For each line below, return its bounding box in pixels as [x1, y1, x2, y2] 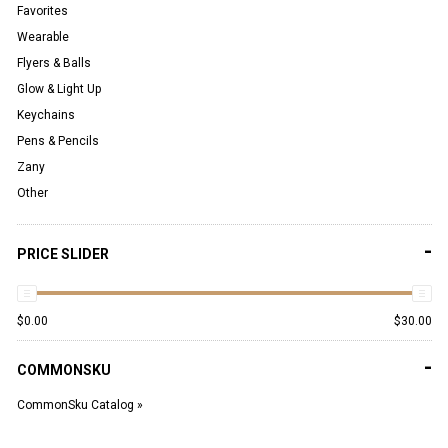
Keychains [17, 107, 75, 122]
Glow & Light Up [17, 81, 101, 96]
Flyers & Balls [17, 55, 91, 70]
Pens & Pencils [17, 133, 99, 148]
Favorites [17, 3, 68, 18]
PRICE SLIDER [17, 245, 109, 262]
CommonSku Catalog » [17, 397, 143, 412]
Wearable [17, 29, 69, 44]
